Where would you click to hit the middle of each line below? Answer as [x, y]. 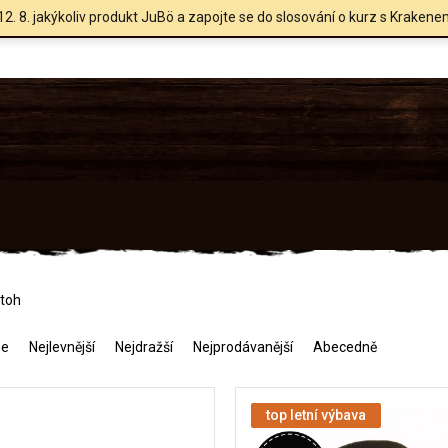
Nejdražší [144, 346]
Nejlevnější [62, 346]
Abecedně [345, 346]
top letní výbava [316, 414]
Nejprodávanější [243, 346]
